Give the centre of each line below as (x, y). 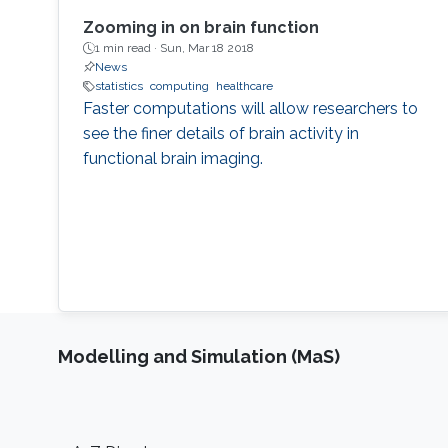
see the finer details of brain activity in (220, 134)
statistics (118, 86)
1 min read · (127, 48)
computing (179, 86)
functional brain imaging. (172, 159)
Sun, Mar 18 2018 (206, 48)
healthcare (244, 86)
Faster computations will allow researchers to (250, 109)
